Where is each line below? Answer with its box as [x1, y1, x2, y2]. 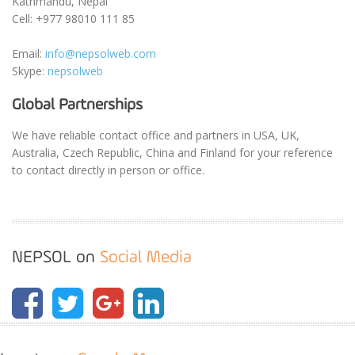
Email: [12, 46, 45, 61]
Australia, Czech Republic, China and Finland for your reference [12, 145, 333, 160]
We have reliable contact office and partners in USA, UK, [12, 128, 300, 143]
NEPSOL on [12, 249, 100, 267]
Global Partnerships [12, 97, 143, 113]
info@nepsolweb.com [45, 46, 156, 61]
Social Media [100, 249, 192, 267]
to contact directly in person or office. [12, 162, 204, 177]
